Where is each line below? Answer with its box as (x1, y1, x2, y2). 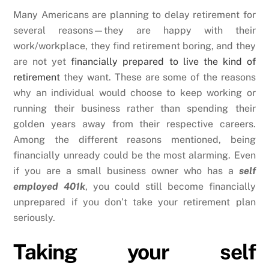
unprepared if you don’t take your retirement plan (13, 196, 256, 208)
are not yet (13, 56, 71, 68)
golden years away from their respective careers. (13, 118, 256, 130)
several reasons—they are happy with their (13, 25, 256, 37)
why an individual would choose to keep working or (13, 87, 256, 99)
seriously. (13, 212, 56, 224)
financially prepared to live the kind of (71, 56, 256, 68)
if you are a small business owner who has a (13, 165, 239, 177)
